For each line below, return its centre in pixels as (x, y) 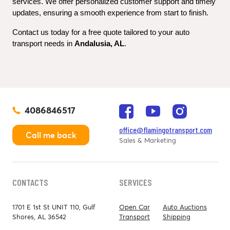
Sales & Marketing (148, 140)
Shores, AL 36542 (39, 217)
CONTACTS (30, 182)
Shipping (176, 217)
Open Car (135, 207)
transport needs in (43, 43)
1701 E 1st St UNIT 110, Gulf (54, 207)
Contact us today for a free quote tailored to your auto (101, 32)
